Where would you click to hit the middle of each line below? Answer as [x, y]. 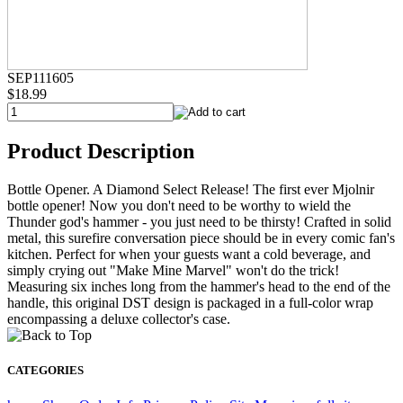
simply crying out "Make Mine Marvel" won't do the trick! [173, 270]
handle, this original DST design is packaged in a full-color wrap [190, 302]
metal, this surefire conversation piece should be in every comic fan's [201, 237]
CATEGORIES [45, 370]
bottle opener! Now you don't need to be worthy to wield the [179, 205]
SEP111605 [40, 77]
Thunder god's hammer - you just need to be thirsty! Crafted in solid [199, 221]
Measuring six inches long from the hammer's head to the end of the [199, 286]
